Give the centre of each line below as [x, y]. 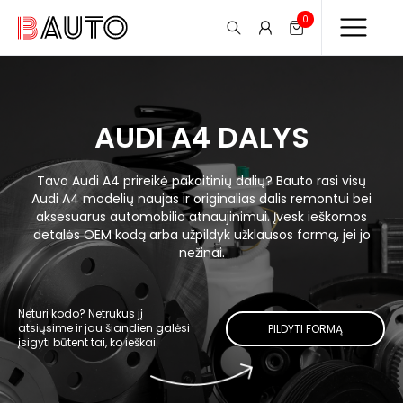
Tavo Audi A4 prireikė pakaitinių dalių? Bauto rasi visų [201, 181]
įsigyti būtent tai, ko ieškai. [88, 342]
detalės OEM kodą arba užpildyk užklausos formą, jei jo [201, 235]
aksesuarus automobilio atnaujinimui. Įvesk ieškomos [201, 217]
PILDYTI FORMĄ [305, 328]
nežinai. [201, 253]
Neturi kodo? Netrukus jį [81, 313]
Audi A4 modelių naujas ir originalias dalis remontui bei [201, 199]
